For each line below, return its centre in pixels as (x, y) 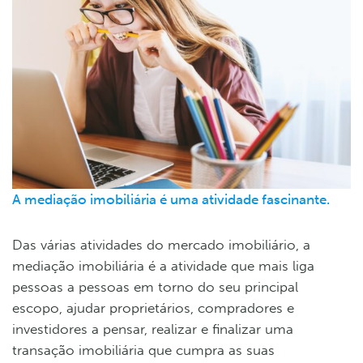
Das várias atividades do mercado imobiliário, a (161, 244)
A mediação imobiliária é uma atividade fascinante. (171, 199)
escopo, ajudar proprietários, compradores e (153, 307)
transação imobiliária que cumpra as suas (143, 350)
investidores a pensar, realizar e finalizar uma (153, 329)
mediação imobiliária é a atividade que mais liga (163, 265)
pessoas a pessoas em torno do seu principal (155, 286)
